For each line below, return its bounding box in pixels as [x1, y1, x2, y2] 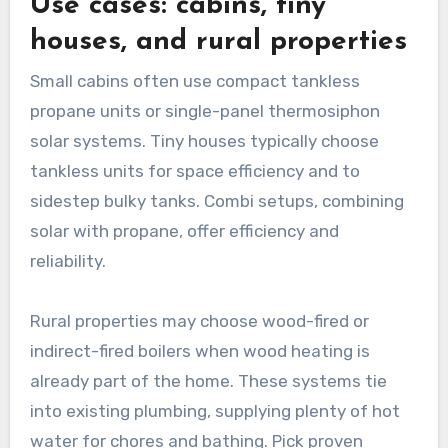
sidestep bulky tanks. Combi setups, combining [29, 191, 404, 212]
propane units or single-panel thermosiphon [29, 101, 380, 122]
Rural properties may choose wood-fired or [29, 311, 369, 332]
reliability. [29, 251, 106, 272]
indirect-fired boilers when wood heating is [29, 341, 370, 362]
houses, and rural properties [29, 27, 407, 56]
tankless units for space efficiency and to [29, 161, 360, 182]
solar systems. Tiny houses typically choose [29, 131, 379, 152]
